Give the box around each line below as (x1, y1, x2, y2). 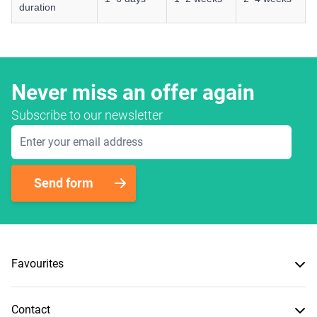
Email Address (11, 125, 82, 139)
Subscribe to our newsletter (11, 107, 163, 122)
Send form (34, 175, 93, 190)
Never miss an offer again (11, 79, 255, 105)
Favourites (11, 256, 64, 270)
